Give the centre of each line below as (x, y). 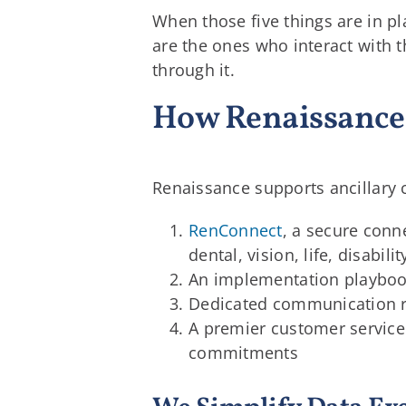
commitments (243, 352)
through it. (193, 70)
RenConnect (236, 230)
